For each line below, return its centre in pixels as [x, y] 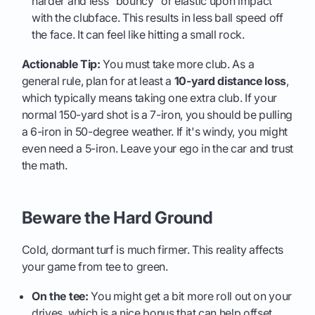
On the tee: [60, 296]
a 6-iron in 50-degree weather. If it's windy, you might [154, 131]
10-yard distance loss [230, 81]
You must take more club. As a [177, 64]
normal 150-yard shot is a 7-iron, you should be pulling [157, 114]
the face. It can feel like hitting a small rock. [138, 34]
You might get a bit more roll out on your [190, 296]
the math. [44, 165]
